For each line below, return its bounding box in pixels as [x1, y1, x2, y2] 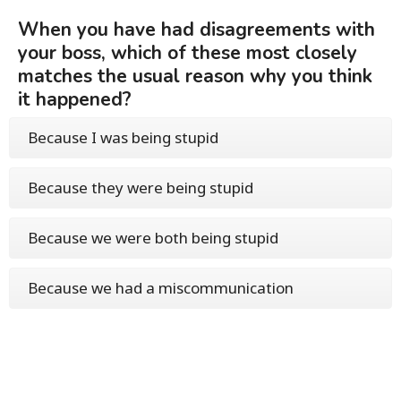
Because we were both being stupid [28, 227, 278, 248]
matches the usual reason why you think [18, 64, 372, 89]
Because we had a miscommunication [28, 277, 294, 298]
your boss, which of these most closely [18, 40, 357, 65]
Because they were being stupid [28, 177, 253, 198]
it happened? [18, 87, 132, 112]
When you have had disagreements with [18, 17, 375, 42]
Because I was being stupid [28, 127, 218, 148]
